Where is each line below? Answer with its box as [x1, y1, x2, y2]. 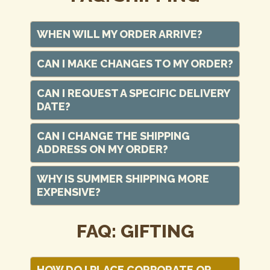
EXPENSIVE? [37, 186, 101, 198]
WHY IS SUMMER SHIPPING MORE [37, 172, 209, 185]
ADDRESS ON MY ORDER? [37, 143, 168, 155]
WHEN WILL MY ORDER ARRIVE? [37, 28, 202, 40]
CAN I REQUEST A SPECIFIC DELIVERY [37, 87, 230, 99]
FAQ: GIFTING [76, 221, 194, 242]
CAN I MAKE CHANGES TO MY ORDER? [37, 57, 233, 70]
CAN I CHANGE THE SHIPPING [37, 130, 190, 142]
